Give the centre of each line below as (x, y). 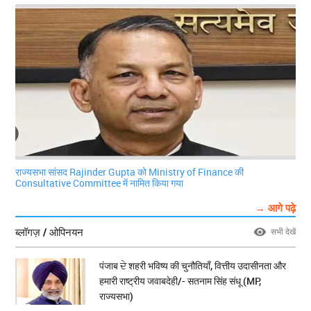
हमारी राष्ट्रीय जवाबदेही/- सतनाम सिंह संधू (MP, (180, 281)
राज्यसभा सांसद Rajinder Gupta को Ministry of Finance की (130, 172)
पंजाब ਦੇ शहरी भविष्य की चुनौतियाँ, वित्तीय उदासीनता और (193, 266)
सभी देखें (283, 232)
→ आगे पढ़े (275, 208)
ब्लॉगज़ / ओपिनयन (50, 232)
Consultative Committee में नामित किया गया (100, 183)
